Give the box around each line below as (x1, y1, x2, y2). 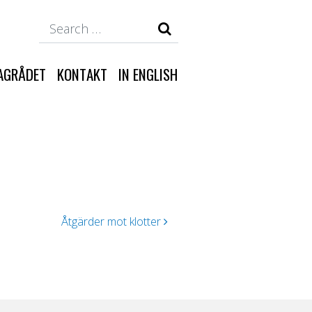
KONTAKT (57, 63, 107, 85)
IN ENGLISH (118, 63, 178, 85)
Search (178, 14, 212, 29)
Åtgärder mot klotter (61, 213, 164, 229)
